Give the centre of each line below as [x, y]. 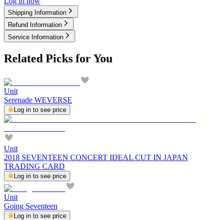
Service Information [36, 37]
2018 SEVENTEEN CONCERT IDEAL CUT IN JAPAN [96, 157]
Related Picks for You [58, 58]
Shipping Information [37, 12]
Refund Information [35, 25]
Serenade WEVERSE [38, 100]
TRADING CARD [34, 166]
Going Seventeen [31, 206]
